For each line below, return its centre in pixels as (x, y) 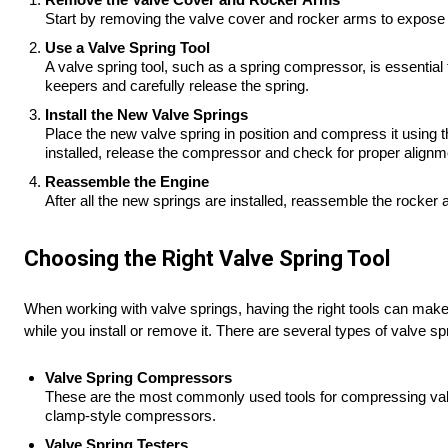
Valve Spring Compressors (138, 378)
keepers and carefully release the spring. (177, 86)
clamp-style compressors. (130, 416)
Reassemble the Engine (127, 182)
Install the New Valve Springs (146, 115)
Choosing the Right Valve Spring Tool (207, 259)
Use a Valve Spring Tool (127, 48)
